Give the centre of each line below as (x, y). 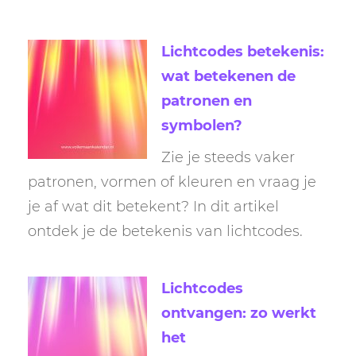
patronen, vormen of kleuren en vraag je (172, 182)
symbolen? (202, 126)
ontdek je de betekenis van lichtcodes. (165, 232)
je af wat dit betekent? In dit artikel (153, 207)
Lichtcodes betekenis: (243, 52)
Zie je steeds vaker (228, 158)
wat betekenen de (228, 77)
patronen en (207, 101)
